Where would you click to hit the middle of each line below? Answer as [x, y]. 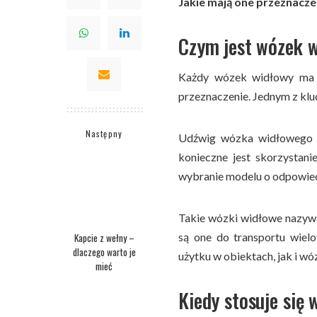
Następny [104, 134]
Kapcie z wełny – [104, 238]
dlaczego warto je [104, 252]
